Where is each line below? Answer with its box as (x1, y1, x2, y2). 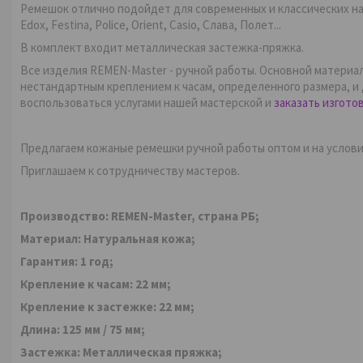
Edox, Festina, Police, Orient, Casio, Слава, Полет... (20, 17, 284, 32)
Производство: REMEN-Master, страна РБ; (20, 208, 259, 224)
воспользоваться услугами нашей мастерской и (20, 95, 274, 110)
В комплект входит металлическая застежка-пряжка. (20, 40, 304, 55)
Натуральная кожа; (81, 231, 195, 246)
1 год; (80, 254, 113, 269)
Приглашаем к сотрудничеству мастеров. (20, 163, 240, 178)
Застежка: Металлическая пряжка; (20, 344, 222, 360)
